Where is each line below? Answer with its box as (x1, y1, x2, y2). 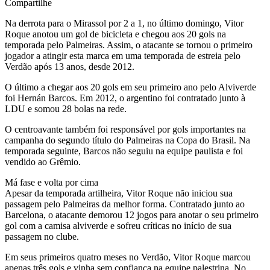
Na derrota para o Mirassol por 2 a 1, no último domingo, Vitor (5, 17, 243, 28)
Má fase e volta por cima (5, 177, 98, 187)
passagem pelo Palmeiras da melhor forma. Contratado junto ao (5, 198, 245, 209)
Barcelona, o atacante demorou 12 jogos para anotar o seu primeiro (5, 209, 259, 220)
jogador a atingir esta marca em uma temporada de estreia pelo (5, 50, 240, 61)
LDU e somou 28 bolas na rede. (5, 103, 127, 114)
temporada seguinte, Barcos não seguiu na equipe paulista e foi (5, 145, 243, 156)
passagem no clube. (5, 231, 79, 242)
